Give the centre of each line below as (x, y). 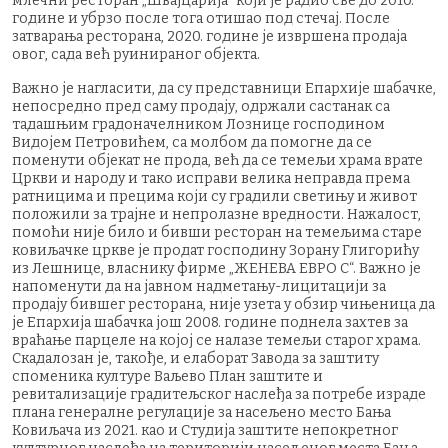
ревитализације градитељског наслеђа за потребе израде (219, 394)
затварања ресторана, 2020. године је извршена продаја (209, 36)
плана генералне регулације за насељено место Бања (201, 412)
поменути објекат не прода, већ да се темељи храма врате (217, 160)
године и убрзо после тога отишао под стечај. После (201, 18)
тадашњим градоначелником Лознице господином (198, 124)
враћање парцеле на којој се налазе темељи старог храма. (216, 340)
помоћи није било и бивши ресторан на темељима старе (217, 232)
